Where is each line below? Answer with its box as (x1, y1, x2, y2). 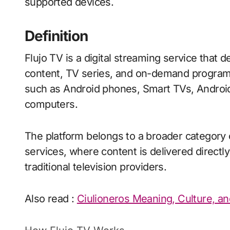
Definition (25, 27, 88, 45)
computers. (25, 98, 78, 111)
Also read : (25, 193, 77, 205)
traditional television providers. (25, 161, 167, 174)
